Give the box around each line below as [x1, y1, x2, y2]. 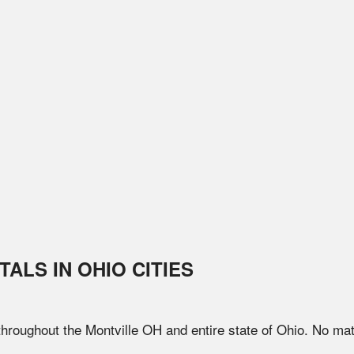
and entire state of [162, 319, 277, 339]
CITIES [126, 255, 194, 282]
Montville [85, 319, 138, 339]
